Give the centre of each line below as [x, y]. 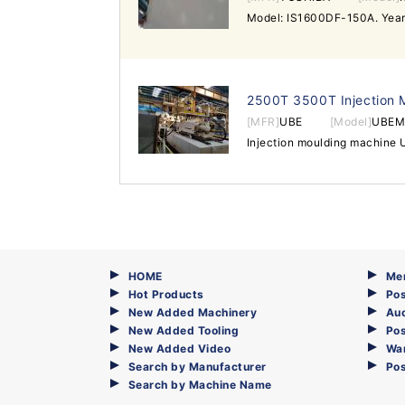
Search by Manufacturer [198, 367]
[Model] [351, 122]
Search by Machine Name [200, 385]
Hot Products [166, 294]
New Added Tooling [184, 330]
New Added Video [180, 348]
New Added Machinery [193, 312]
